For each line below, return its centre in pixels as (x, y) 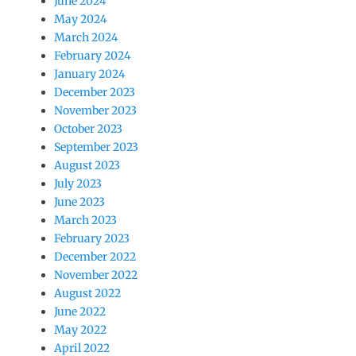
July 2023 (78, 184)
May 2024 (81, 19)
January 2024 (90, 74)
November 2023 (95, 111)
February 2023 (92, 239)
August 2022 (87, 294)
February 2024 (93, 56)
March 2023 (85, 221)
